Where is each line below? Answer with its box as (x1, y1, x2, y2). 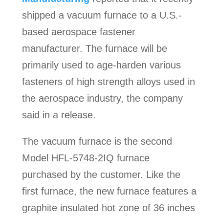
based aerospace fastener (22, 26, 135, 37)
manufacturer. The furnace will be (22, 43, 167, 54)
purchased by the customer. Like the (22, 169, 180, 180)
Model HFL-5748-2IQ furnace (22, 152, 150, 163)
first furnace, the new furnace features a (22, 185, 197, 197)
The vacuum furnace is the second (22, 135, 172, 147)
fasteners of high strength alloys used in (22, 76, 195, 87)
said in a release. (22, 109, 96, 120)
